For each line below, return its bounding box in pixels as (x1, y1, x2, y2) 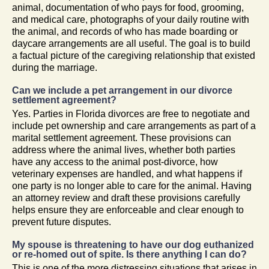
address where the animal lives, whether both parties (12, 144, 235, 155)
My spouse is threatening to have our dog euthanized (12, 239, 254, 250)
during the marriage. (12, 62, 97, 73)
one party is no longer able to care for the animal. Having (12, 180, 252, 191)
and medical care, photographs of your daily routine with (12, 14, 249, 25)
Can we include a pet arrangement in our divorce (12, 85, 232, 95)
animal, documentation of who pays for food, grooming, (12, 2, 244, 13)
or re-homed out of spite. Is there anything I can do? (12, 249, 247, 259)
